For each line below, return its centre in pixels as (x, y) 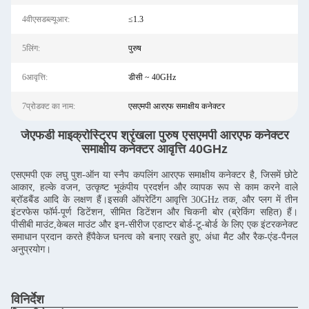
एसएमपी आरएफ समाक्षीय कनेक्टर (176, 106)
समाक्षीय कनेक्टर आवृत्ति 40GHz (154, 149)
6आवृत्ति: (35, 77)
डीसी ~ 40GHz (152, 77)
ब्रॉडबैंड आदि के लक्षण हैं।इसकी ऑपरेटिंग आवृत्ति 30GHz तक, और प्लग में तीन (154, 200)
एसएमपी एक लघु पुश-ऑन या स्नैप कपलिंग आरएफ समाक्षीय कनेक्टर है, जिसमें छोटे (154, 175)
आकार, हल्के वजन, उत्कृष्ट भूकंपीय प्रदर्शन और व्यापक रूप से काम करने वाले (154, 187)
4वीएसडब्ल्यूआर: (46, 19)
